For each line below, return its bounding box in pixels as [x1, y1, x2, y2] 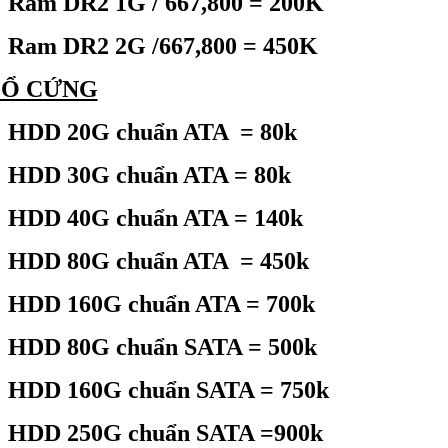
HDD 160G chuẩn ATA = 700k [7, 291, 315, 317]
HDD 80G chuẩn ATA [7, 248, 234, 274]
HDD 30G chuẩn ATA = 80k [7, 162, 291, 188]
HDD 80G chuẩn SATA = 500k [7, 334, 317, 360]
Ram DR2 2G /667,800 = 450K [7, 33, 318, 59]
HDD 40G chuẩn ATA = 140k [7, 205, 303, 231]
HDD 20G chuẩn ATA [7, 119, 234, 145]
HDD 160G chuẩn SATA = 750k [7, 377, 329, 403]
